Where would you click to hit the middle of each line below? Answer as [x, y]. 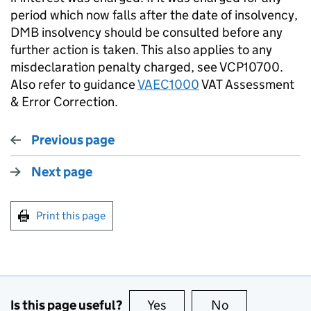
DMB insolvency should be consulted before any [146, 32]
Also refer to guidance [74, 84]
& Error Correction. [64, 102]
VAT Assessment [247, 84]
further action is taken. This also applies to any [141, 50]
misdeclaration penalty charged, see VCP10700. [147, 67]
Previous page [73, 140]
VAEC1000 [168, 84]
